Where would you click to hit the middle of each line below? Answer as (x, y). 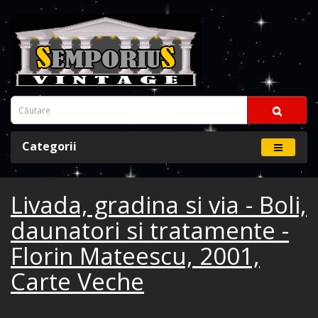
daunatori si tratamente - (150, 230)
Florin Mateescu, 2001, (135, 256)
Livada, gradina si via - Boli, (159, 205)
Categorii (49, 146)
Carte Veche (77, 281)
